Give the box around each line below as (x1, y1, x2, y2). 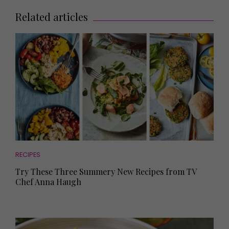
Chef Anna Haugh (15, 176, 81, 188)
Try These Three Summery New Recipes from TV (15, 166, 196, 177)
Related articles (15, 10, 88, 24)
